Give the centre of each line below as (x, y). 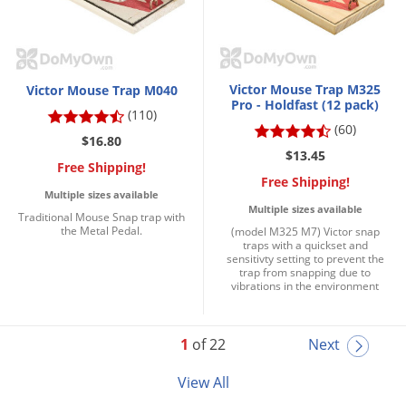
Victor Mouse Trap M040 (101, 91)
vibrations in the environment (305, 286)
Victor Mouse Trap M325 (305, 90)
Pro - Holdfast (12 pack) (305, 105)
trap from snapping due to (305, 273)
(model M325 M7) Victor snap (305, 232)
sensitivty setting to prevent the (305, 259)
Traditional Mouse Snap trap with (101, 217)
